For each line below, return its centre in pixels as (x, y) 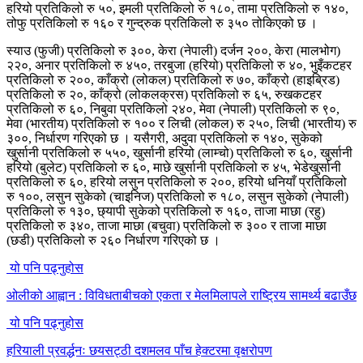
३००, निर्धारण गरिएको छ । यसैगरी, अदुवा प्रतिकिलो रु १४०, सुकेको (164, 138)
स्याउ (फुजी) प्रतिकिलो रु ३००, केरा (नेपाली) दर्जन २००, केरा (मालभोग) (173, 50)
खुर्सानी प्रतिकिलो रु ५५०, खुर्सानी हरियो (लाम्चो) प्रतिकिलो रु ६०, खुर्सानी (179, 152)
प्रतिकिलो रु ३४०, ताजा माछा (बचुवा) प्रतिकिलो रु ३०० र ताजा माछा (167, 225)
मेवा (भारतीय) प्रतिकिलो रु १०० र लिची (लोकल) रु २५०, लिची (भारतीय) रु (181, 123)
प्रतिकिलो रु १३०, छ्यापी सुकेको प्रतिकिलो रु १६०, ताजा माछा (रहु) (166, 211)
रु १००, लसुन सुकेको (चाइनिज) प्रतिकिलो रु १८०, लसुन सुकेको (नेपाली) (177, 196)
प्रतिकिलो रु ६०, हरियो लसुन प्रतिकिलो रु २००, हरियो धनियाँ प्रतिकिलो (177, 181)
